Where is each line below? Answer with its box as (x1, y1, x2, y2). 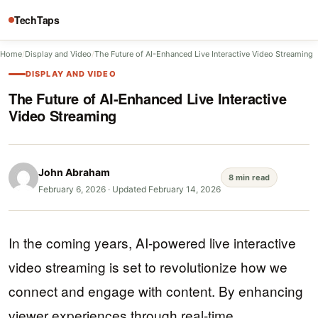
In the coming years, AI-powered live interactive (9, 233, 296, 252)
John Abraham (38, 166, 110, 178)
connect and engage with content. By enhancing (9, 281, 303, 300)
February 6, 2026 (38, 184, 106, 194)
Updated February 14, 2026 (112, 184, 221, 194)
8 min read (229, 172, 270, 182)
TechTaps (14, 12, 60, 27)
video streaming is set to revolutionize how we (9, 257, 287, 276)
